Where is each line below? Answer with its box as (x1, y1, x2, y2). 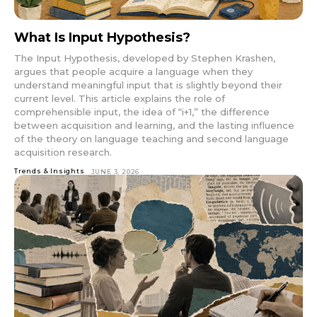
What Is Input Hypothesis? (14, 29, 190, 45)
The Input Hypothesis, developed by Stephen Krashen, (14, 52, 275, 64)
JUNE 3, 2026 (91, 167, 140, 175)
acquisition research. (14, 146, 112, 158)
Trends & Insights (14, 166, 85, 175)
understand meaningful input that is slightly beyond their (14, 79, 282, 91)
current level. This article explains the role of (14, 92, 225, 104)
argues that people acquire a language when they (14, 65, 253, 77)
